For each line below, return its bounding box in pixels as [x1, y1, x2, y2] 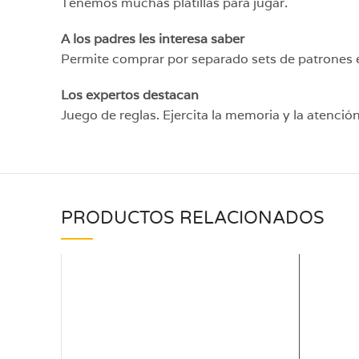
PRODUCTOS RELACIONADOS [61, 208, 325, 228]
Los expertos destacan [61, 87, 199, 103]
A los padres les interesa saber [61, 30, 244, 47]
